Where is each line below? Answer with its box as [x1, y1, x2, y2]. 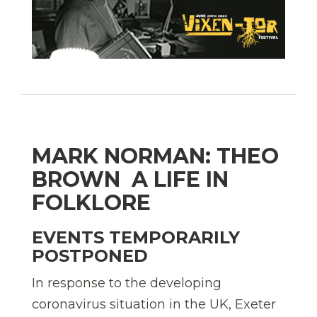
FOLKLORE [32, 190, 151, 217]
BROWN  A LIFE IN [32, 166, 229, 193]
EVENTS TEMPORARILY [32, 227, 240, 248]
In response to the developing [32, 275, 221, 292]
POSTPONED [32, 246, 148, 267]
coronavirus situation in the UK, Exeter [32, 296, 276, 313]
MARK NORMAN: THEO [32, 143, 279, 170]
